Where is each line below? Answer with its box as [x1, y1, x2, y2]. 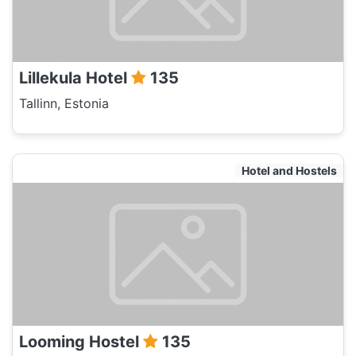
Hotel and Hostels [242, 164, 337, 177]
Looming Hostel [19, 332, 143, 351]
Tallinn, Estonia [19, 95, 109, 111]
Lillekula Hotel [19, 68, 131, 87]
